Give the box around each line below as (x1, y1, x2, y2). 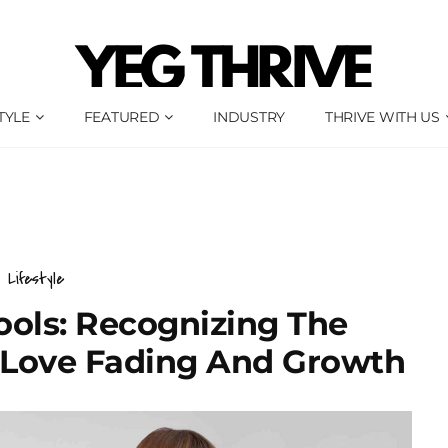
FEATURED (83, 108, 160, 126)
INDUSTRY (213, 108, 285, 126)
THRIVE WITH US (324, 108, 440, 126)
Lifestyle (7, 267, 64, 291)
